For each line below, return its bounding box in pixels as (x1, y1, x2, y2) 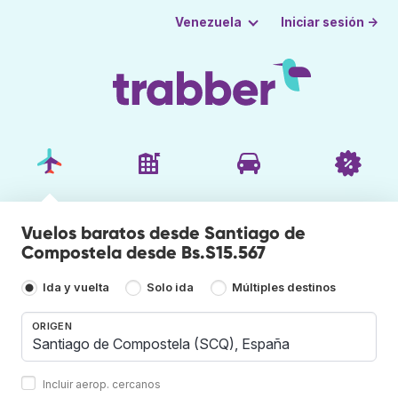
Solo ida (147, 281, 195, 295)
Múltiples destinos (231, 281, 336, 295)
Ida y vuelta (43, 281, 109, 295)
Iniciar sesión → (281, 14, 379, 29)
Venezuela (174, 15, 242, 29)
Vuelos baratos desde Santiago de (21, 221, 306, 243)
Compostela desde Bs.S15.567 (21, 241, 266, 263)
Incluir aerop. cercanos (43, 377, 161, 391)
